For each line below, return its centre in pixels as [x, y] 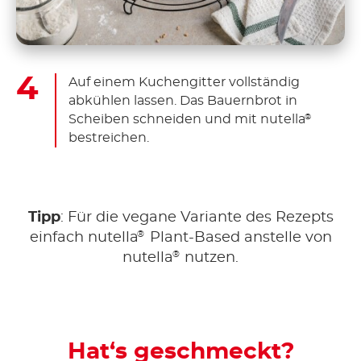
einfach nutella [84, 237]
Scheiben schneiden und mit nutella [187, 119]
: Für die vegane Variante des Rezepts [197, 217]
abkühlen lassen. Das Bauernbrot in [183, 100]
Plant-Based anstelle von [239, 237]
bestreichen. [109, 137]
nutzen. [210, 257]
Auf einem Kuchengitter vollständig [184, 82]
